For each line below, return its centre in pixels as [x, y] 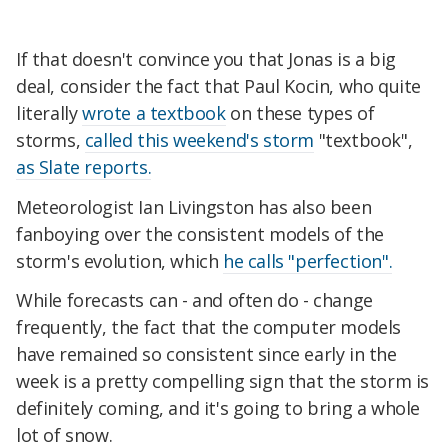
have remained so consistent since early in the [206, 354]
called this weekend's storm [199, 139]
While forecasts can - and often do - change [194, 300]
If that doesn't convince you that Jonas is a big [206, 58]
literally [49, 112]
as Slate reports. [84, 166]
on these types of [300, 112]
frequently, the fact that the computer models [209, 327]
